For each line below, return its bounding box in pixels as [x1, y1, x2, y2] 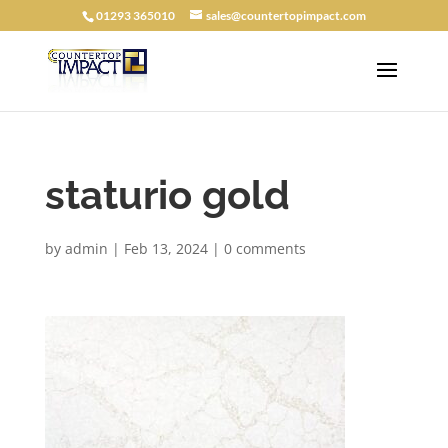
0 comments [223, 239, 306, 258]
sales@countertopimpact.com [205, 8, 366, 23]
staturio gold [44, 171, 290, 218]
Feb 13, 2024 [123, 239, 208, 258]
